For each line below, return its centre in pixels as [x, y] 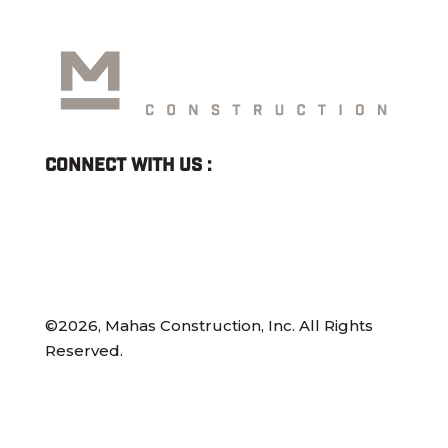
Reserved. [83, 350]
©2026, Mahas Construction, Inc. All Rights [208, 325]
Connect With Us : [128, 163]
